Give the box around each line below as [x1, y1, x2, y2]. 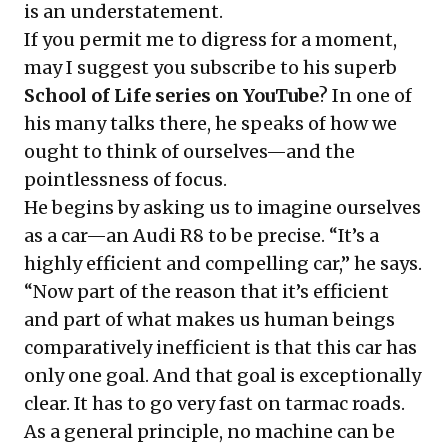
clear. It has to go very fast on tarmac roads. [24, 391, 405, 415]
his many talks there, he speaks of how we [24, 111, 397, 135]
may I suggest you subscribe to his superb [24, 55, 397, 79]
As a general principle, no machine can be [24, 419, 395, 443]
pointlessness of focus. [24, 167, 227, 191]
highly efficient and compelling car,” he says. [24, 251, 422, 275]
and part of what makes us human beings [24, 307, 395, 331]
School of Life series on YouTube [24, 83, 319, 107]
